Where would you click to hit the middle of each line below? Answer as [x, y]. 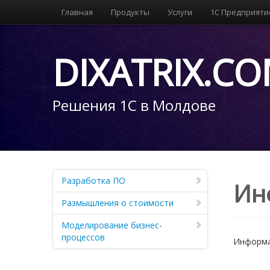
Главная [77, 12]
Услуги [180, 12]
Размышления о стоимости [118, 203]
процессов [83, 237]
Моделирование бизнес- [112, 225]
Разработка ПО [93, 181]
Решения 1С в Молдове [134, 105]
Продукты [130, 12]
